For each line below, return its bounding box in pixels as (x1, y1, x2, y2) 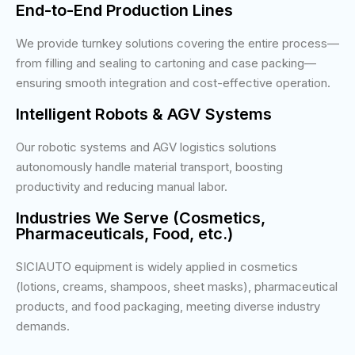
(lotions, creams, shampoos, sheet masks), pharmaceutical (16, 278, 338, 294)
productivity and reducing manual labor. (16, 178, 227, 194)
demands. (16, 318, 70, 334)
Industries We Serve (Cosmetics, (16, 208, 265, 227)
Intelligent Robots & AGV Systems (16, 104, 272, 124)
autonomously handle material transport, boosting (16, 158, 283, 174)
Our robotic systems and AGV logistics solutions (16, 139, 277, 155)
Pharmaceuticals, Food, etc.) (16, 223, 233, 243)
